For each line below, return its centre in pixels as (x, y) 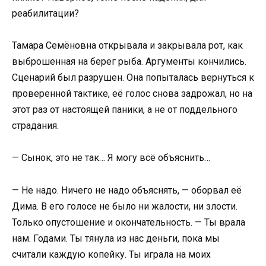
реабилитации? (45, 14)
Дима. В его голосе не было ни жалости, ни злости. (125, 206)
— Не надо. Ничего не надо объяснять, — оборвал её (127, 190)
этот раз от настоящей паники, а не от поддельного (125, 110)
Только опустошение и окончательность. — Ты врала (129, 222)
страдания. (35, 126)
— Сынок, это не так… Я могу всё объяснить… (111, 158)
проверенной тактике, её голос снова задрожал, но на (132, 94)
